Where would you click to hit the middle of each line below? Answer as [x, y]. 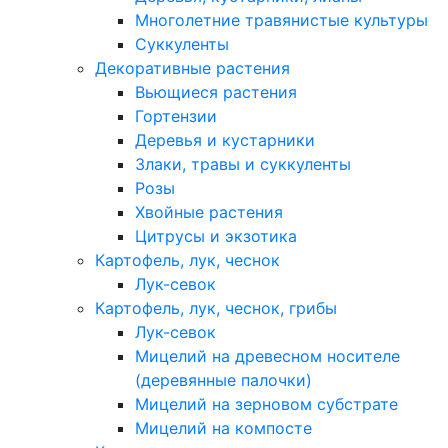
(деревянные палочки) [223, 380]
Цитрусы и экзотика [216, 236]
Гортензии [176, 116]
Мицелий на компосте [223, 428]
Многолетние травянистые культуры [281, 20]
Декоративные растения [192, 68]
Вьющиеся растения [216, 92]
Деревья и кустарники [225, 140]
